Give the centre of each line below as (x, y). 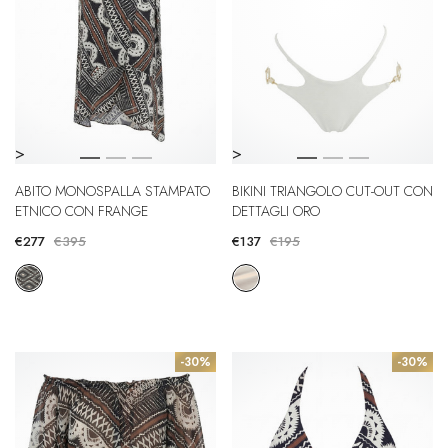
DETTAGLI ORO (276, 210)
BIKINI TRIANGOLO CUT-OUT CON (332, 190)
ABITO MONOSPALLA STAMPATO (112, 190)
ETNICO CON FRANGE (81, 210)
